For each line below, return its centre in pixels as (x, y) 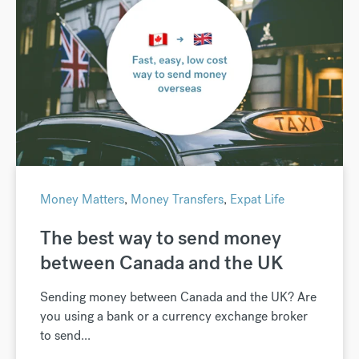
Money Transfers (177, 199)
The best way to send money (161, 237)
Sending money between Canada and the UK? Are (178, 296)
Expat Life (257, 199)
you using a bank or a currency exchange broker (174, 316)
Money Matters (82, 199)
